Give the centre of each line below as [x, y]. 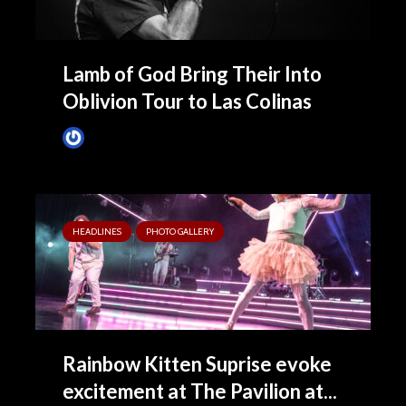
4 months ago [202, 137]
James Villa [116, 137]
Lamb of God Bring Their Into [192, 74]
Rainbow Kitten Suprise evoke [197, 364]
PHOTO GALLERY [180, 232]
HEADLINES [97, 232]
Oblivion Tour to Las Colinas [187, 101]
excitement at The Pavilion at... [200, 391]
